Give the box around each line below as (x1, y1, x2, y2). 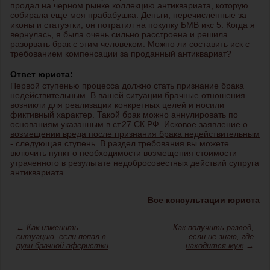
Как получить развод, (173, 223, 254, 233)
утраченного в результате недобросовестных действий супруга (10, 158, 259, 168)
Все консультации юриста (148, 195, 260, 206)
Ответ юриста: (10, 69, 73, 80)
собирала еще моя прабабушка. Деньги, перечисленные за (10, 10, 246, 20)
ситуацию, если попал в (16, 232, 106, 242)
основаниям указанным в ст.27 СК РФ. (10, 119, 164, 130)
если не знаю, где (189, 232, 254, 242)
